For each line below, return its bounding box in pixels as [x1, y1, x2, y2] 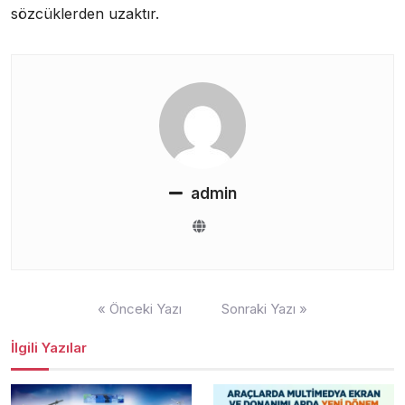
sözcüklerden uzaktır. [11, 4, 159, 23]
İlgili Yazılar [11, 338, 87, 356]
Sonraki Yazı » [221, 299, 307, 317]
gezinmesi [10, 311, 81, 329]
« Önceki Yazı [98, 299, 182, 317]
